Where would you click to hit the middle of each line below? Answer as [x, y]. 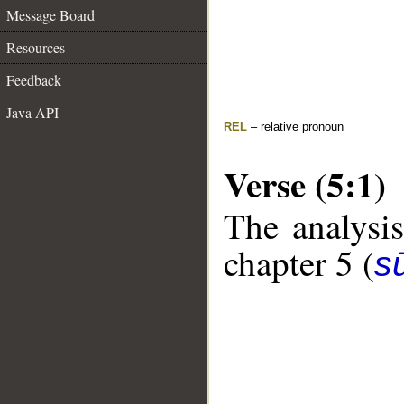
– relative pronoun [295, 127]
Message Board [50, 15]
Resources [36, 47]
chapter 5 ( [299, 263]
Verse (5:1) [305, 184]
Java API [32, 112]
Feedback [34, 80]
